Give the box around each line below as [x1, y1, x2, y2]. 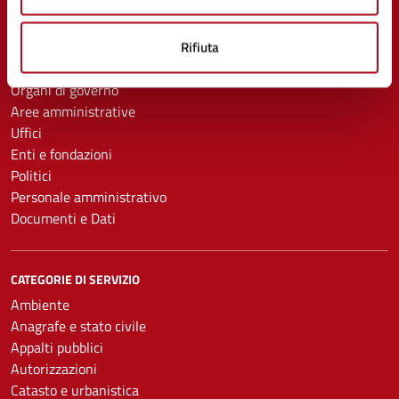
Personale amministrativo [11, 185, 167, 208]
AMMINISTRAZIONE [11, 54, 118, 74]
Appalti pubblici [11, 336, 103, 358]
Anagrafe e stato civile [11, 314, 146, 337]
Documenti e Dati [11, 207, 116, 229]
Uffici [11, 121, 42, 143]
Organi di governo [11, 78, 118, 101]
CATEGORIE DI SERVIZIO [11, 269, 140, 289]
